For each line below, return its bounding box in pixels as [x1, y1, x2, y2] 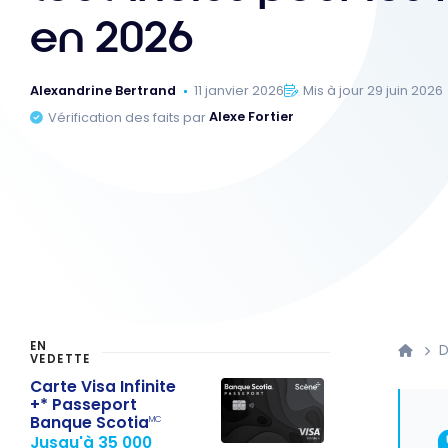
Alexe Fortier [209, 108, 295, 126]
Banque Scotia [30, 411, 149, 433]
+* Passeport [30, 393, 137, 415]
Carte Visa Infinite [30, 375, 176, 397]
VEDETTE [30, 351, 91, 368]
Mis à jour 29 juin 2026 [303, 82, 444, 100]
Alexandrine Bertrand [30, 82, 176, 100]
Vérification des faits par [48, 108, 210, 126]
